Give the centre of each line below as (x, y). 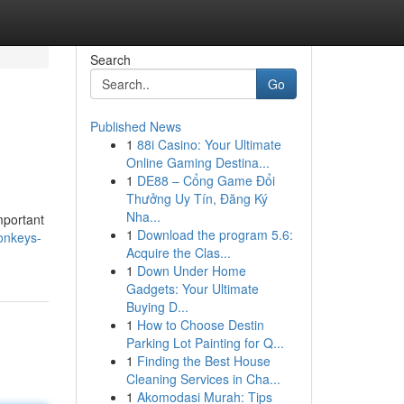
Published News (135, 126)
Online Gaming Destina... (197, 162)
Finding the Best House (203, 361)
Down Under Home (191, 271)
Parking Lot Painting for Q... (205, 343)
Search (110, 60)
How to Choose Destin (200, 325)
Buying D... (157, 307)
